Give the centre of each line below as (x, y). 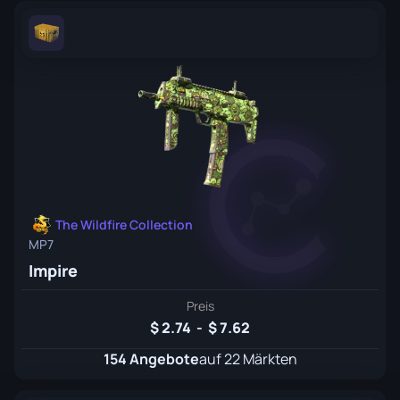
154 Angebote (151, 359)
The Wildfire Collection (124, 225)
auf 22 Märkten (248, 359)
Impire (53, 271)
